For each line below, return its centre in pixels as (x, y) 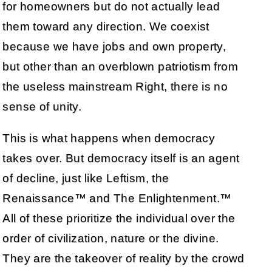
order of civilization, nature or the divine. (111, 239)
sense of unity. (42, 107)
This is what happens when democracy (109, 138)
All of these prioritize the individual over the (119, 219)
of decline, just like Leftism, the (86, 178)
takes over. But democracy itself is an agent (121, 158)
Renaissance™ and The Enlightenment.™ (117, 199)
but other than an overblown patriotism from (120, 67)
